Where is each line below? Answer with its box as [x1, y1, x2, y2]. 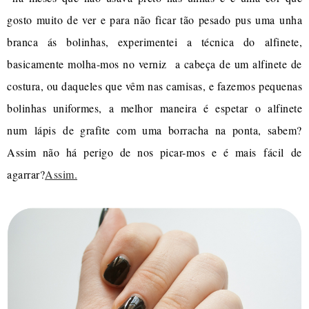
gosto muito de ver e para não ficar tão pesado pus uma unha [7, 12, 302, 28]
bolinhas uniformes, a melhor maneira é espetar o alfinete [7, 101, 302, 116]
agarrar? [7, 167, 45, 182]
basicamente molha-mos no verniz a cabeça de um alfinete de [7, 57, 302, 72]
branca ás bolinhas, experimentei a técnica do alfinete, [7, 34, 302, 50]
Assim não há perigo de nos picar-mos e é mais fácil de [7, 145, 302, 160]
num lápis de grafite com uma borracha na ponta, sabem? [7, 123, 302, 138]
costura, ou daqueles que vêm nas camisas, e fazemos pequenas [7, 79, 302, 94]
